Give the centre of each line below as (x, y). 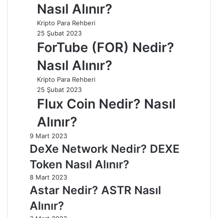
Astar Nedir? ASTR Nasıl (95, 190)
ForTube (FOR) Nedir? (106, 47)
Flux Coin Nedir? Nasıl (106, 104)
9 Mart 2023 (48, 136)
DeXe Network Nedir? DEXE (105, 149)
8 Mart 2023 (48, 177)
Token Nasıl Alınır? (80, 164)
